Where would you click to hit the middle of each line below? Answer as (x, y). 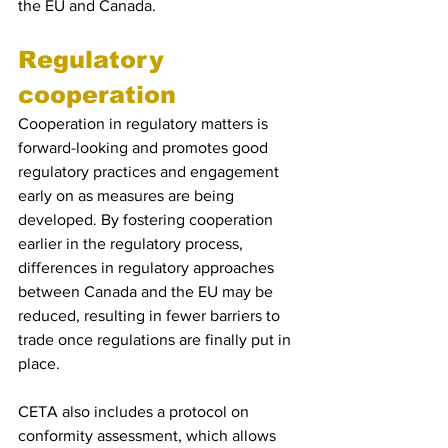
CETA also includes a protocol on (135, 411)
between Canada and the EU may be (147, 291)
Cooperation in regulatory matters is (145, 123)
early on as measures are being (128, 195)
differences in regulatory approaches (148, 267)
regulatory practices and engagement (150, 171)
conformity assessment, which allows (149, 435)
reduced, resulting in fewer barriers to (151, 315)
